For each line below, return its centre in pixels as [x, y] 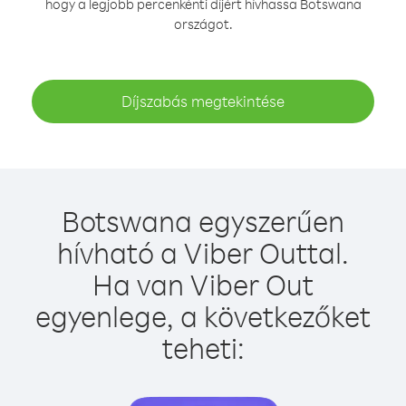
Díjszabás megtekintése [203, 101]
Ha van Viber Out [203, 284]
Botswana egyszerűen [203, 221]
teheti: [203, 348]
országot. [203, 24]
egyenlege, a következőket [203, 316]
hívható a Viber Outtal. [203, 252]
